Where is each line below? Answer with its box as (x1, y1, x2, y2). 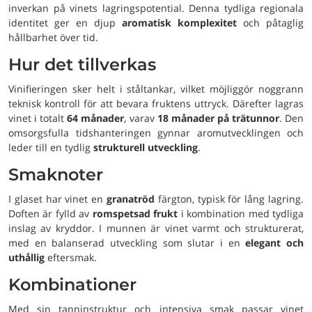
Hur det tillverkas (8, 54, 156, 75)
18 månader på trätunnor (157, 111, 279, 125)
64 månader (67, 111, 125, 125)
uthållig (8, 251, 45, 264)
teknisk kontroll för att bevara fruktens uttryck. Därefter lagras (8, 97, 304, 110)
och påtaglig (237, 16, 304, 29)
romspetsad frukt (92, 207, 178, 220)
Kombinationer (8, 274, 136, 295)
